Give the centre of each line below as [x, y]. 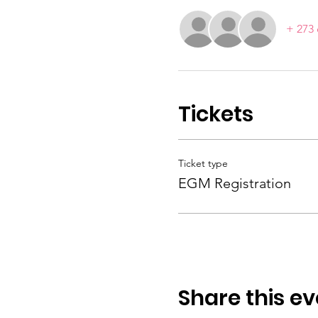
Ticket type [203, 163]
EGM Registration [234, 183]
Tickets [215, 114]
